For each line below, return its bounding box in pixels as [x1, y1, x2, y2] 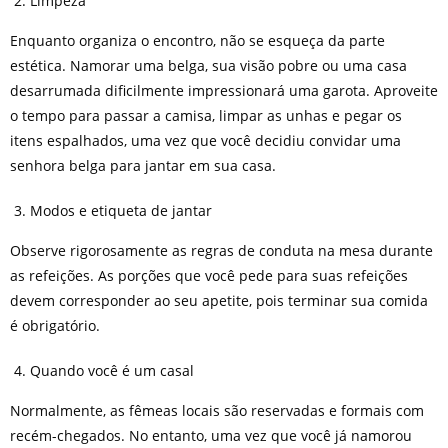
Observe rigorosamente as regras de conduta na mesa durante [9, 240, 433, 260]
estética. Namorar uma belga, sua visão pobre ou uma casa [9, 55, 407, 75]
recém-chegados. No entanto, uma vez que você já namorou [9, 425, 412, 445]
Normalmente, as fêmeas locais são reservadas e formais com [9, 400, 424, 420]
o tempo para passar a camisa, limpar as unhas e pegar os [9, 105, 402, 125]
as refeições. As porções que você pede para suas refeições [9, 265, 408, 285]
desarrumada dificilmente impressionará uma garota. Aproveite [9, 80, 438, 100]
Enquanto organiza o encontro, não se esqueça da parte [9, 30, 385, 50]
